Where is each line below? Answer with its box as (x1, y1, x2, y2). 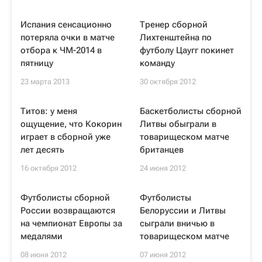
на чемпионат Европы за (20, 218, 122, 229)
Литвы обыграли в (140, 119, 216, 129)
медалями (20, 231, 63, 242)
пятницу (20, 58, 53, 68)
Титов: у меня (20, 106, 77, 116)
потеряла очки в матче (20, 32, 115, 43)
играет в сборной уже (20, 132, 111, 142)
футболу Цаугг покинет (140, 45, 234, 56)
